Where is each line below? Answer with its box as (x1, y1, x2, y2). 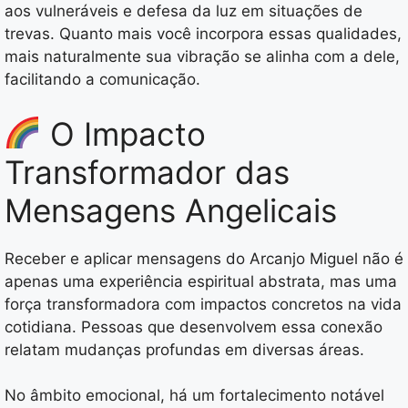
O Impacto (40, 114, 206, 153)
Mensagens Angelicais (5, 190, 337, 229)
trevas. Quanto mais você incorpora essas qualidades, (5, 25, 402, 44)
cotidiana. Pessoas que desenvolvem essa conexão (5, 317, 382, 336)
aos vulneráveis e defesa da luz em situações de (5, 2, 362, 21)
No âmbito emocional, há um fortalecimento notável (5, 386, 384, 405)
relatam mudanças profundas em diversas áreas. (5, 340, 364, 359)
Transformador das (5, 152, 290, 191)
